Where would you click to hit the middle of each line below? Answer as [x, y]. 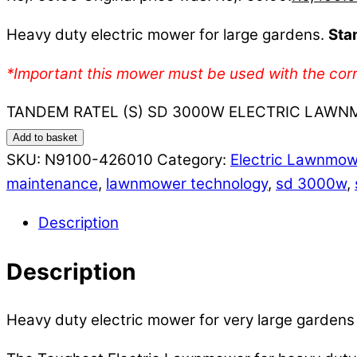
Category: [194, 160]
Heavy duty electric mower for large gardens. [167, 34]
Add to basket [45, 138]
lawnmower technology [187, 184]
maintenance [52, 184]
